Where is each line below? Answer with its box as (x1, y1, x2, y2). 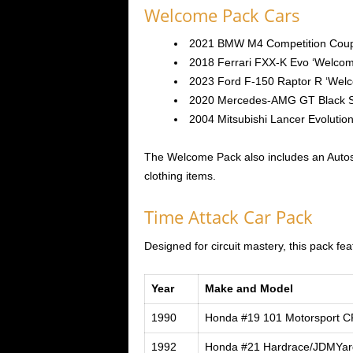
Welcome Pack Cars (143, 2, 300, 27)
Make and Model (204, 283, 293, 295)
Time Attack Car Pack (143, 204, 313, 229)
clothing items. (143, 169, 216, 183)
